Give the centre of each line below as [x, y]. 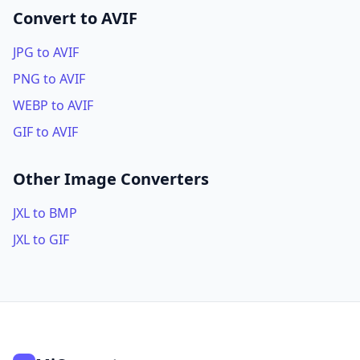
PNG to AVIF [49, 79]
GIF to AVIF [45, 132]
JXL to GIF [41, 239]
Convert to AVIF [75, 18]
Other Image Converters [111, 179]
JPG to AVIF [46, 52]
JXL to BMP [45, 213]
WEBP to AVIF [53, 105]
